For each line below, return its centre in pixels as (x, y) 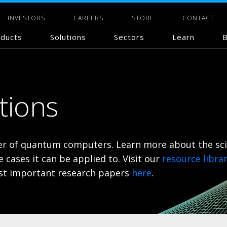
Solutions (68, 37)
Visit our (142, 159)
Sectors (129, 37)
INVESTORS (26, 18)
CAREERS (88, 18)
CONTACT (198, 18)
